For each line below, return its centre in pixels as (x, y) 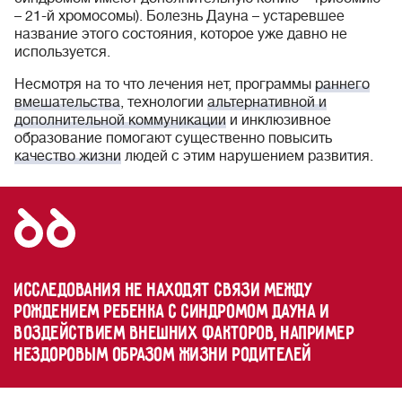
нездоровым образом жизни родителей (163, 355)
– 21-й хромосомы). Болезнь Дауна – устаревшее (179, 16)
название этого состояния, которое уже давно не (181, 34)
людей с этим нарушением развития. (247, 156)
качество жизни (68, 156)
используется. (62, 52)
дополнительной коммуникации (120, 120)
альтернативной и (267, 102)
